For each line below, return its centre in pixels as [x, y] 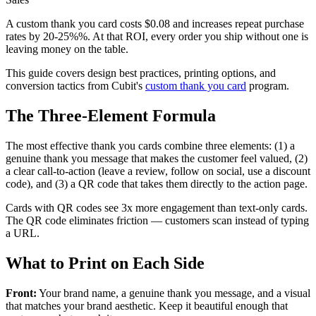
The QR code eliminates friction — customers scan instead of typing [157, 221]
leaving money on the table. [67, 49]
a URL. [23, 233]
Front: [21, 293]
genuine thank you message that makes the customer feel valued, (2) [157, 159]
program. [268, 86]
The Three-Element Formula [111, 116]
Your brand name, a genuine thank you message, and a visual [174, 293]
